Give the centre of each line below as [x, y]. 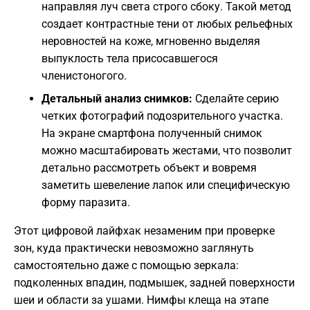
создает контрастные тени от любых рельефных [167, 24]
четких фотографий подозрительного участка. [162, 116]
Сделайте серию [236, 99]
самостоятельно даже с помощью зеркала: [126, 266]
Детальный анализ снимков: [117, 99]
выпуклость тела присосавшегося [130, 59]
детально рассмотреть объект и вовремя [149, 168]
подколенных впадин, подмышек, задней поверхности [154, 283]
